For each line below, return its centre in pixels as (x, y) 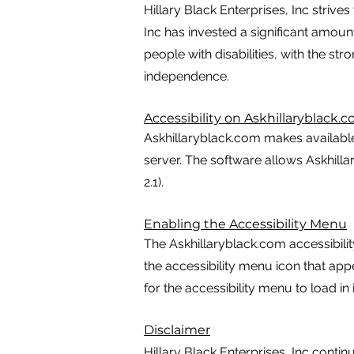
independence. (186, 76)
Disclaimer (177, 330)
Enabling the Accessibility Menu (245, 224)
